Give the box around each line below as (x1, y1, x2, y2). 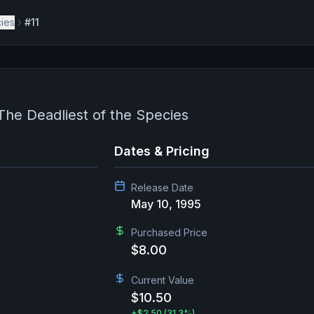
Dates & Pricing (114, 144, 210, 158)
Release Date (131, 182, 193, 193)
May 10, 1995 (131, 197, 201, 211)
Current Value (131, 274, 194, 286)
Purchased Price (131, 226, 207, 238)
